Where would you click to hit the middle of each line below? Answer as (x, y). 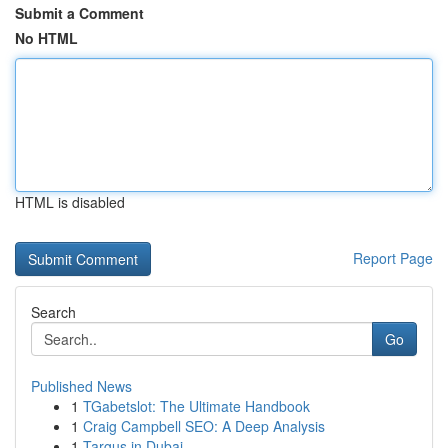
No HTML (46, 38)
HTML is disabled (70, 202)
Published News (81, 386)
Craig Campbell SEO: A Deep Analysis (204, 426)
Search (53, 312)
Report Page (393, 258)
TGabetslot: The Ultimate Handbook (196, 406)
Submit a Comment (79, 13)
